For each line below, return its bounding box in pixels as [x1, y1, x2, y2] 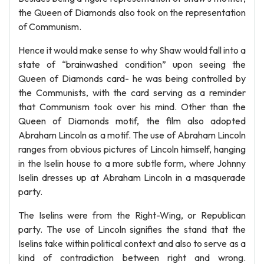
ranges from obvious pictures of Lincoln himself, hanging [18, 143, 246, 155]
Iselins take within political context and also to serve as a [18, 237, 246, 249]
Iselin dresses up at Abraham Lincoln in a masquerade [18, 171, 246, 183]
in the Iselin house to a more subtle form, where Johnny [18, 157, 246, 169]
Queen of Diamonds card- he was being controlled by [18, 72, 246, 84]
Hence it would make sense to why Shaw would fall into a [18, 44, 246, 56]
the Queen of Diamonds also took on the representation [18, 6, 246, 18]
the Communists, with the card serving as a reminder [18, 87, 246, 98]
